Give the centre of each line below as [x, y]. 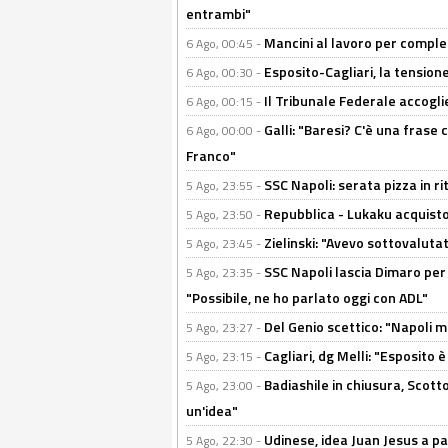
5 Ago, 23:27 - [225, 327]
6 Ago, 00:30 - [225, 72]
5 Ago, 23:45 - [225, 243]
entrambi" [218, 13]
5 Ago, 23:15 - [225, 356]
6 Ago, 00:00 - [225, 130]
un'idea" [212, 410]
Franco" [211, 155]
